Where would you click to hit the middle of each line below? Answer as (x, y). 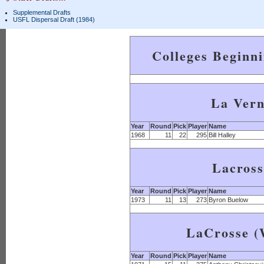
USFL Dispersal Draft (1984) (54, 19)
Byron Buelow (228, 200)
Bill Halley (222, 135)
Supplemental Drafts (42, 12)
